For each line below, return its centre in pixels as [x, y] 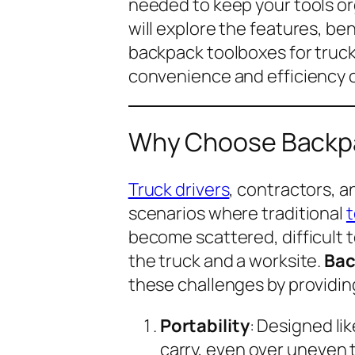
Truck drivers [179, 189]
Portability [204, 325]
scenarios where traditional [237, 213]
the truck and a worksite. [226, 260]
